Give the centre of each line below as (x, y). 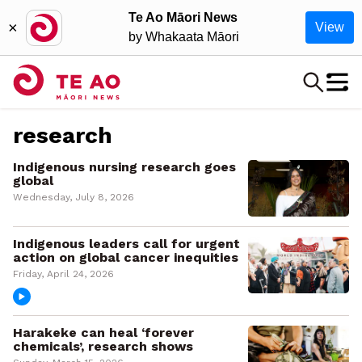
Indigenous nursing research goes (124, 167)
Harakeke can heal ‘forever (103, 333)
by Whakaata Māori (184, 37)
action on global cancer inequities (126, 258)
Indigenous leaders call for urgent (126, 244)
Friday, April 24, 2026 (63, 274)
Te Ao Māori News (183, 17)
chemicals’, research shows (103, 347)
